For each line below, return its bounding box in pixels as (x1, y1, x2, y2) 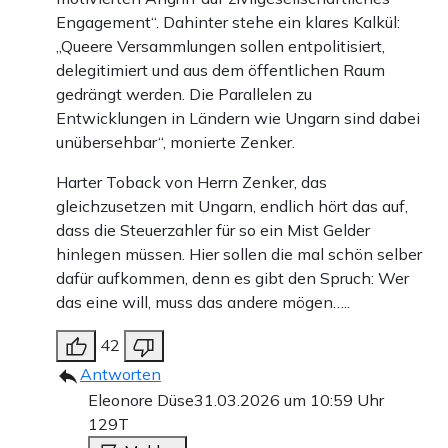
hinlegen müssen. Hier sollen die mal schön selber (56, 244, 422, 265)
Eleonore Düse (88, 390, 194, 411)
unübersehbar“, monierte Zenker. (56, 132, 295, 153)
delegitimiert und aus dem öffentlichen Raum (56, 60, 385, 81)
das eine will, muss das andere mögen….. (56, 292, 350, 313)
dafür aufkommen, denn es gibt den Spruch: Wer (56, 268, 409, 289)
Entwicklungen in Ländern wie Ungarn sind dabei (56, 108, 420, 129)
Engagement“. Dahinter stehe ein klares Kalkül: (56, 12, 400, 33)
